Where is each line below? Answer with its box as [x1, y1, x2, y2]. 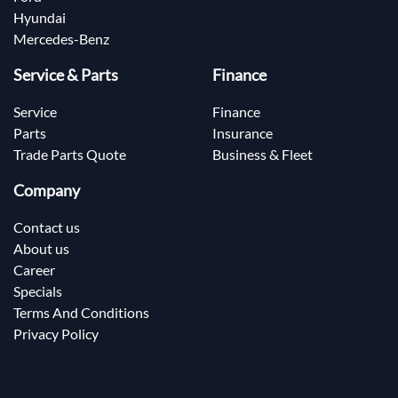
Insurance [212, 124, 273, 142]
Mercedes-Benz [13, 30, 109, 48]
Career [13, 261, 55, 279]
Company [13, 181, 80, 201]
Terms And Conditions [13, 304, 149, 322]
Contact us [13, 219, 80, 236]
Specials [13, 283, 62, 300]
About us [13, 240, 69, 258]
